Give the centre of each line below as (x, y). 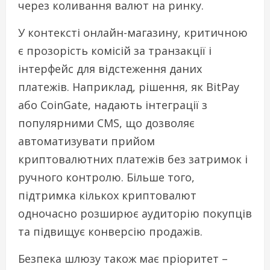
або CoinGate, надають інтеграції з (113, 105)
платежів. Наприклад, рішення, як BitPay (129, 87)
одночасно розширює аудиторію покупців (135, 214)
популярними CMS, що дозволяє (106, 123)
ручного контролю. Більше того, (106, 177)
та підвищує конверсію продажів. (110, 232)
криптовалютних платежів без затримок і (133, 159)
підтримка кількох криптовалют (107, 196)
